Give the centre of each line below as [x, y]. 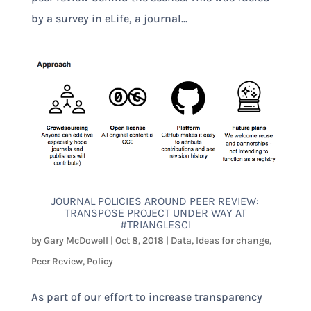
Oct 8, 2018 [139, 240]
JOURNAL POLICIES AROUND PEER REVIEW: [155, 201]
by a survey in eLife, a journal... [109, 18]
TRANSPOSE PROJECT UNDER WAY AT [155, 212]
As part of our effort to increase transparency [146, 296]
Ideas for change [232, 240]
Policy [100, 261]
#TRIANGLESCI [155, 224]
